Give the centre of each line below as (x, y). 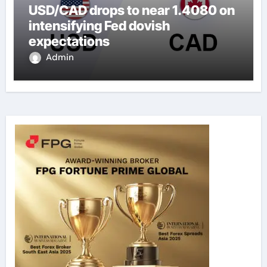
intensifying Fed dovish (99, 25)
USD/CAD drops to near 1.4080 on (131, 10)
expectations (69, 41)
